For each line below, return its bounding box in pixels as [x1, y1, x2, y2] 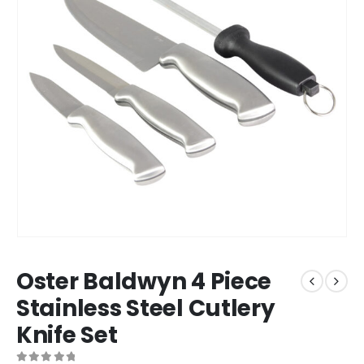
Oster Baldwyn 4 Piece [16, 265, 272, 297]
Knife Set [16, 318, 118, 351]
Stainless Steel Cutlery [16, 292, 275, 324]
